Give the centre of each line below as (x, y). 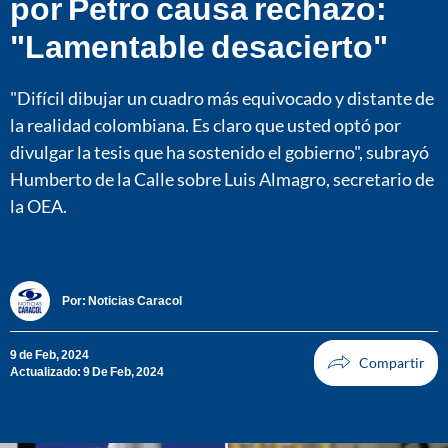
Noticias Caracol (135, 301)
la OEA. (38, 205)
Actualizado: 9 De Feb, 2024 (87, 371)
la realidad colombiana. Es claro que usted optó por (205, 124)
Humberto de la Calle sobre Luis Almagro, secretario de (222, 178)
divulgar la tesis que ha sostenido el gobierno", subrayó (219, 151)
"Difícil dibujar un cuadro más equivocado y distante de (222, 97)
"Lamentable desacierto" (199, 45)
